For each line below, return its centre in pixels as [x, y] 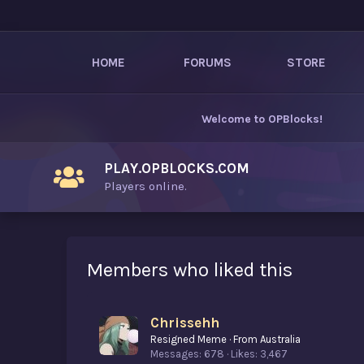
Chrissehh [185, 323]
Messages [175, 354]
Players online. [145, 186]
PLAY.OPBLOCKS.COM [177, 168]
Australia [280, 340]
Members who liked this [190, 270]
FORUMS [207, 63]
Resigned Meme [188, 340]
